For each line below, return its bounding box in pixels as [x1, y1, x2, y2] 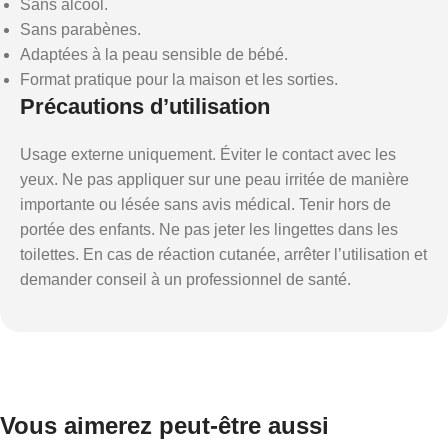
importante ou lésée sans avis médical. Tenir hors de [20, 196, 391, 213]
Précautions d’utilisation [20, 94, 270, 119]
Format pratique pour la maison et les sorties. [20, 71, 338, 88]
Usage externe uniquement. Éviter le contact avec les [20, 146, 396, 163]
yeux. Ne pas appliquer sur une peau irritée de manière [20, 171, 409, 188]
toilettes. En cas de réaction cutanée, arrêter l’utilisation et [20, 246, 427, 263]
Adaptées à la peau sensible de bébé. [20, 46, 288, 63]
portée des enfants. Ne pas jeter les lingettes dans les [20, 221, 398, 238]
